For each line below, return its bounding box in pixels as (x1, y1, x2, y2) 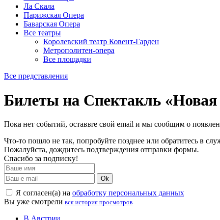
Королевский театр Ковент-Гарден (43, 37, 159, 46)
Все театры (24, 28, 61, 37)
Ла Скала (24, 2, 55, 11)
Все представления (4, 72, 68, 81)
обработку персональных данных (72, 189, 184, 197)
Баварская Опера (24, 20, 80, 28)
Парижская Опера (24, 11, 84, 20)
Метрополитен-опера (43, 46, 114, 55)
